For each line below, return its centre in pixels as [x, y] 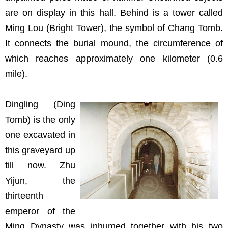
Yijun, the [40, 181]
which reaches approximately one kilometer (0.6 [114, 59]
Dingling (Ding [40, 104]
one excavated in [40, 135]
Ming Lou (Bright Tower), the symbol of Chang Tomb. [114, 28]
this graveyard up [40, 150]
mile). [16, 74]
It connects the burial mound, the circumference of [114, 43]
